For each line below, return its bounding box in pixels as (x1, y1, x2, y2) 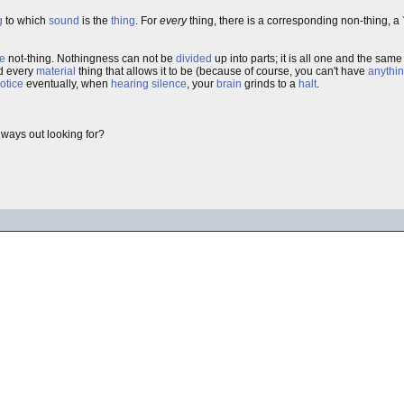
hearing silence (111, 78, 187, 90)
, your (187, 78, 216, 90)
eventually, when (23, 78, 111, 90)
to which (3, 14, 49, 27)
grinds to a (242, 78, 298, 90)
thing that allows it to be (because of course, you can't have (76, 65, 368, 78)
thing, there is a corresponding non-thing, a (187, 14, 402, 27)
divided (176, 52, 212, 65)
